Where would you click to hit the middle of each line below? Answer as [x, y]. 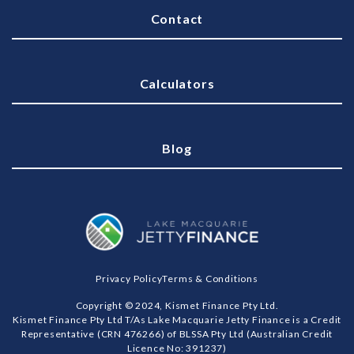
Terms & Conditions [210, 278]
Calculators [177, 83]
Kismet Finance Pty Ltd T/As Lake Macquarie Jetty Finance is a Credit [177, 319]
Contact [177, 19]
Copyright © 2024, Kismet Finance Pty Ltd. [177, 305]
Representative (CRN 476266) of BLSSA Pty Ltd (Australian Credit [177, 333]
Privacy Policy [129, 278]
